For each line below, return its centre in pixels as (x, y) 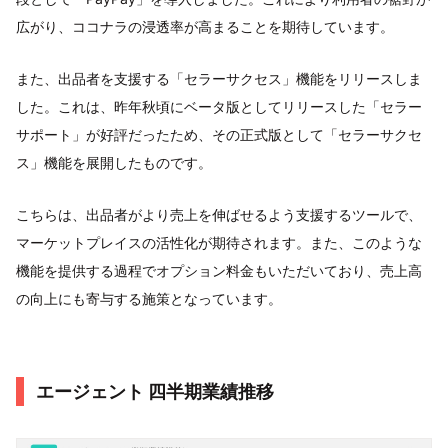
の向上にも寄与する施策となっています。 (149, 299)
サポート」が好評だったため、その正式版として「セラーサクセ (219, 135)
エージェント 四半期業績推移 (155, 392)
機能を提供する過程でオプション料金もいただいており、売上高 (219, 271)
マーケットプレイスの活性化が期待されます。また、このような (219, 243)
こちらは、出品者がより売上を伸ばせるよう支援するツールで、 (219, 215)
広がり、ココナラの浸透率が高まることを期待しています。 (205, 27)
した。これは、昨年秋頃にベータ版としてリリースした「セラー (219, 107)
